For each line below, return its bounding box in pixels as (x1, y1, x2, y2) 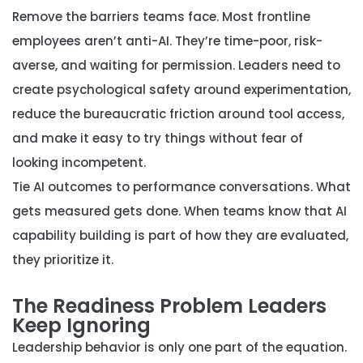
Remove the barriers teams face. (12, 8, 219, 25)
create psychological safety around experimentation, (12, 81, 351, 98)
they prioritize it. (12, 251, 113, 268)
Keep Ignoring (12, 312, 151, 339)
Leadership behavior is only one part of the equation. (12, 339, 347, 356)
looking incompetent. (12, 154, 146, 171)
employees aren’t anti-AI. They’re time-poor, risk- (12, 32, 322, 49)
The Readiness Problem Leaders (12, 293, 327, 319)
